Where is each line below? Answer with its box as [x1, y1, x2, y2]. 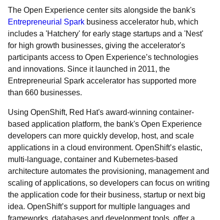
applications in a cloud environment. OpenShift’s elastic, [8, 143, 202, 152]
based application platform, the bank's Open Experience [8, 120, 202, 128]
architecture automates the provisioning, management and [8, 167, 209, 175]
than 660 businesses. [8, 88, 82, 97]
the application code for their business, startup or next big [8, 191, 205, 199]
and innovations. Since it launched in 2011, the [8, 65, 170, 73]
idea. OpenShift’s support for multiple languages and [8, 202, 190, 211]
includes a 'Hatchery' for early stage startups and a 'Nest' [8, 29, 203, 38]
